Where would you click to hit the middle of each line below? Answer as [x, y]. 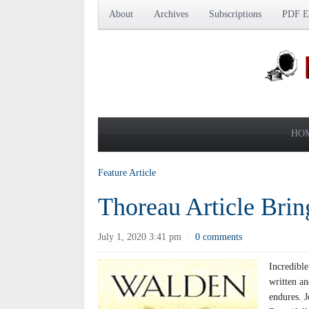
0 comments [219, 237]
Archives [171, 14]
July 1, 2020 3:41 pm [140, 237]
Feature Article [127, 173]
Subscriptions [235, 14]
